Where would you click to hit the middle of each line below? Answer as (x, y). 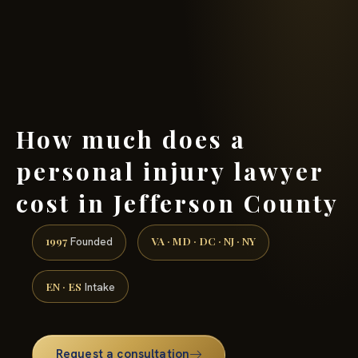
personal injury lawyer (170, 171)
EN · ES (64, 286)
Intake (98, 286)
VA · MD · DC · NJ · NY (203, 241)
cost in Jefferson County (177, 203)
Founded (90, 242)
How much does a (131, 139)
